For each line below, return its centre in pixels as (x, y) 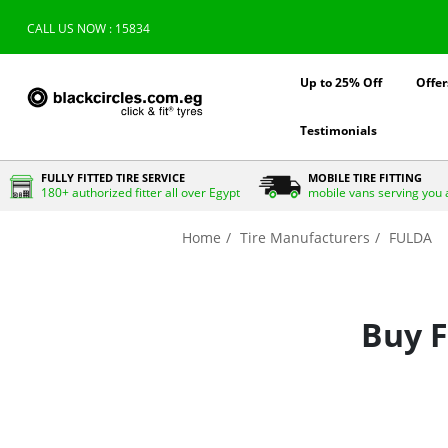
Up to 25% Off (340, 82)
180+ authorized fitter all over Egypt (140, 192)
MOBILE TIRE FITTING (364, 177)
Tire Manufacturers (305, 237)
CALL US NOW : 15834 (88, 28)
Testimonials (338, 130)
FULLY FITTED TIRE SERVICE (112, 177)
